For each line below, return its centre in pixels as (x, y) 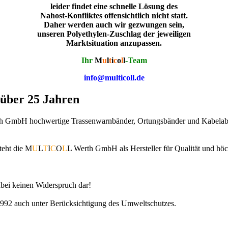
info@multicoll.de (114, 78)
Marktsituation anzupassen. (114, 43)
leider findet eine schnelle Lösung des (114, 6)
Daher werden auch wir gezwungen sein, (114, 25)
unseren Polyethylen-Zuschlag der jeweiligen (114, 34)
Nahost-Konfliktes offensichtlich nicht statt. (114, 16)
